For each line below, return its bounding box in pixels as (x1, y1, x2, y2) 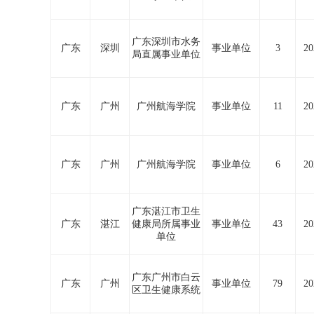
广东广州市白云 (132, 272, 200, 282)
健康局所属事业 (132, 219, 200, 229)
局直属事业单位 (132, 49, 200, 60)
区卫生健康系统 (132, 285, 200, 295)
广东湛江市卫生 (132, 206, 200, 217)
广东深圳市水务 (132, 36, 200, 47)
